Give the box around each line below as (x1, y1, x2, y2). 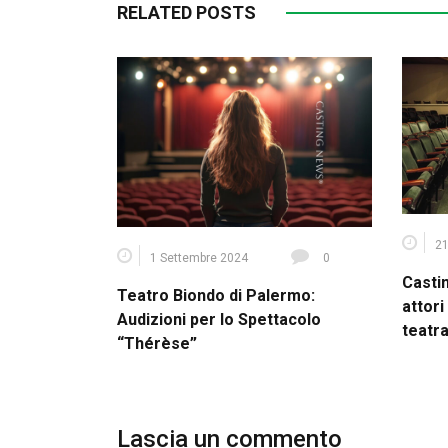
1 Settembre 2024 (150, 250, 248, 265)
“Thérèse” (117, 333, 197, 353)
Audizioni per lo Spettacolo (117, 309, 321, 329)
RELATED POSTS (117, 2, 256, 23)
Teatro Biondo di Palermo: (117, 285, 315, 305)
